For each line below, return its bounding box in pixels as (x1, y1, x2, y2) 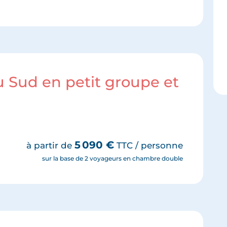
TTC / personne (114, 140, 183, 150)
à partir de (26, 140, 75, 150)
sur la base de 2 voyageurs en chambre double (42, 154, 183, 162)
